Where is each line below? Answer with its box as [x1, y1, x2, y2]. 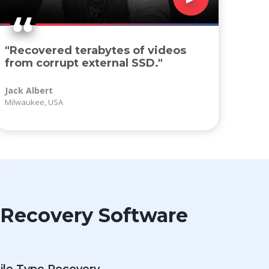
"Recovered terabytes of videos [5, 44, 187, 58]
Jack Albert [5, 85, 53, 97]
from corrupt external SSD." [5, 56, 163, 70]
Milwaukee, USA [5, 97, 64, 108]
